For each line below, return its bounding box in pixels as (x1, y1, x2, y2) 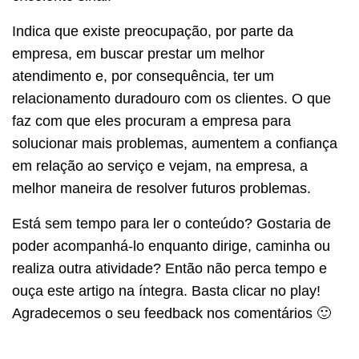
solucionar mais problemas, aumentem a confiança (12, 135, 337, 151)
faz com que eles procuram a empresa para (12, 112, 291, 129)
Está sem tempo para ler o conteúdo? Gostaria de (12, 215, 22, 232)
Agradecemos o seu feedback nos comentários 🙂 (12, 305, 331, 321)
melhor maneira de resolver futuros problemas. (12, 179, 311, 196)
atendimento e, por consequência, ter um (12, 67, 274, 84)
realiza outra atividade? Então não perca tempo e (12, 260, 327, 276)
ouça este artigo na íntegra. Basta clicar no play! (12, 282, 321, 299)
